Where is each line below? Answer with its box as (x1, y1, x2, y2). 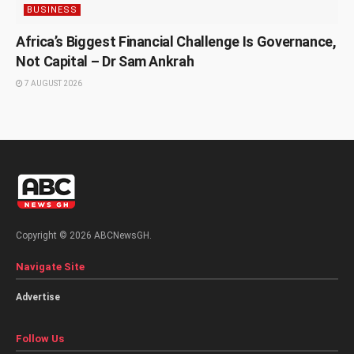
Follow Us (16, 332, 64, 345)
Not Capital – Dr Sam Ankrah (16, 52, 194, 70)
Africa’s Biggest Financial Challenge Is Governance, (16, 32, 337, 50)
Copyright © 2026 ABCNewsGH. (16, 229, 152, 241)
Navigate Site (16, 260, 85, 273)
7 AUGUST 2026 (23, 78, 82, 88)
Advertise (16, 291, 60, 303)
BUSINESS (27, 4, 77, 15)
